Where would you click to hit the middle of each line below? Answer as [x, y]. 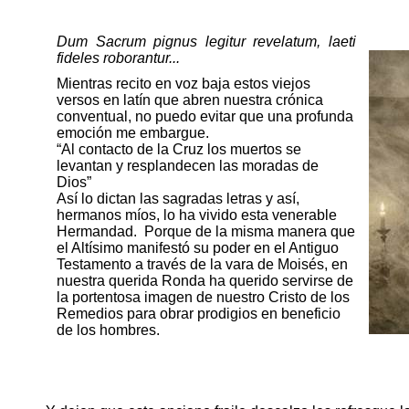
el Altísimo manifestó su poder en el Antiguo [198, 248]
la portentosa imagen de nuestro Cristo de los [204, 298]
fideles [80, 58]
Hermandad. [97, 232]
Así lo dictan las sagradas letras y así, [178, 199]
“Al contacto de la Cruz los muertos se [179, 150]
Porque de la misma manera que [250, 232]
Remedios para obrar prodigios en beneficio [199, 314]
